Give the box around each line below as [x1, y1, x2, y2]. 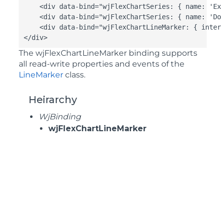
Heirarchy [29, 94, 77, 106]
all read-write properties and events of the [19, 59, 184, 69]
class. [63, 70, 85, 79]
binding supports [127, 48, 197, 58]
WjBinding [38, 112, 81, 121]
